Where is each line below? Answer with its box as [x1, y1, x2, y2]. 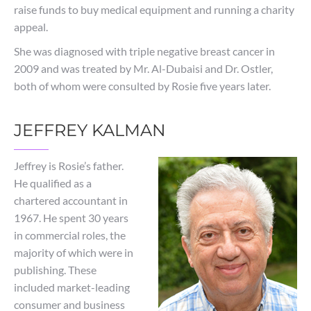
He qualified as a [14, 176, 92, 190]
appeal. [14, 20, 48, 33]
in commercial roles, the [14, 228, 126, 242]
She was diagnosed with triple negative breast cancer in [14, 44, 275, 58]
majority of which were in [14, 246, 133, 259]
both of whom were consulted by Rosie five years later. [14, 79, 271, 92]
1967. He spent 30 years [14, 211, 128, 224]
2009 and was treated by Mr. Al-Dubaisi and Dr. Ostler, [14, 62, 273, 75]
